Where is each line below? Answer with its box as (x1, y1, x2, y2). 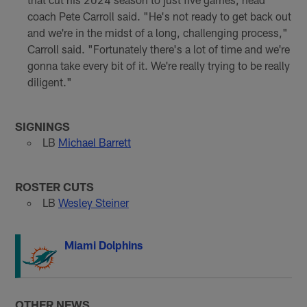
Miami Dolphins (64, 238, 143, 251)
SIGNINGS (15, 119, 71, 133)
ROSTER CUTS (15, 179, 95, 193)
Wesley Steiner (58, 195, 129, 209)
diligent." (27, 75, 72, 88)
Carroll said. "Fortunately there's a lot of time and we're (27, 42, 290, 56)
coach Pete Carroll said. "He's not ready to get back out (27, 9, 291, 23)
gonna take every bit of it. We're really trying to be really (27, 58, 290, 72)
